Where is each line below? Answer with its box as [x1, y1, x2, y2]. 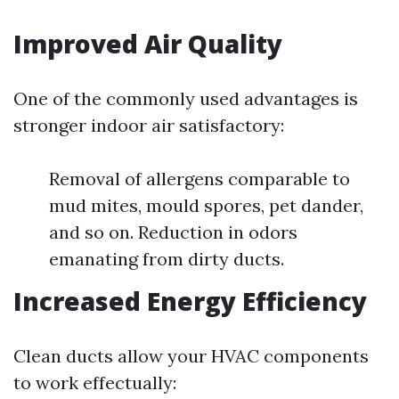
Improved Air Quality [13, 27, 282, 61]
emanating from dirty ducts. [49, 248, 284, 270]
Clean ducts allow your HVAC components [13, 345, 369, 367]
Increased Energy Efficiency [13, 284, 367, 318]
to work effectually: [13, 371, 176, 394]
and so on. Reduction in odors [49, 221, 297, 243]
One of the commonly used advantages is [13, 87, 358, 110]
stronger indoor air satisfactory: [13, 114, 284, 136]
